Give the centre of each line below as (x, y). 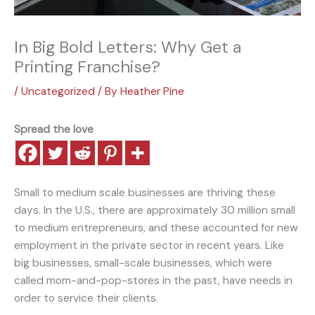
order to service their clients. (86, 298)
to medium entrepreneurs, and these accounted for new (156, 228)
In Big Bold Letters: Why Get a (128, 47)
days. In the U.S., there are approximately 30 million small (155, 211)
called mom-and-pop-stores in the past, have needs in (153, 281)
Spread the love (54, 130)
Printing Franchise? (87, 67)
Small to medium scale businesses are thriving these (145, 193)
